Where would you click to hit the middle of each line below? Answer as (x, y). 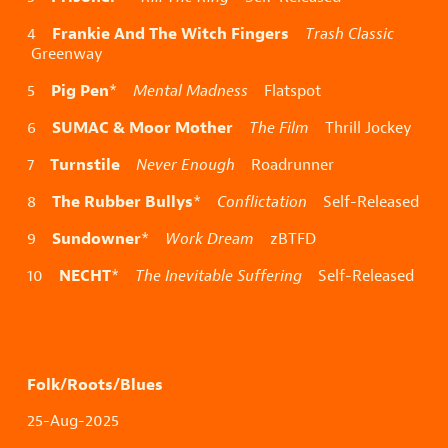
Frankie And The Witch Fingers (170, 33)
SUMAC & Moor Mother (142, 127)
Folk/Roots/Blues (95, 384)
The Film (279, 128)
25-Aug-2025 (75, 421)
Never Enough (185, 165)
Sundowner (96, 238)
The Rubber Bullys (122, 201)
